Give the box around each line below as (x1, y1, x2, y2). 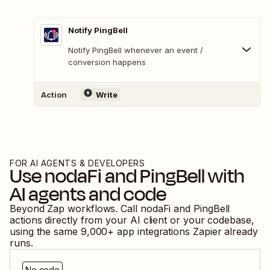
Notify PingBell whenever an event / (68, 45, 203, 55)
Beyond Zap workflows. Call (10, 202, 140, 215)
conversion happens (68, 57, 146, 67)
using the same (10, 225, 78, 238)
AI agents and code (10, 180, 166, 209)
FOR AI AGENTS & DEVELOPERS (10, 158, 145, 169)
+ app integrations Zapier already (107, 225, 258, 238)
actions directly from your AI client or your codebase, (10, 214, 254, 227)
